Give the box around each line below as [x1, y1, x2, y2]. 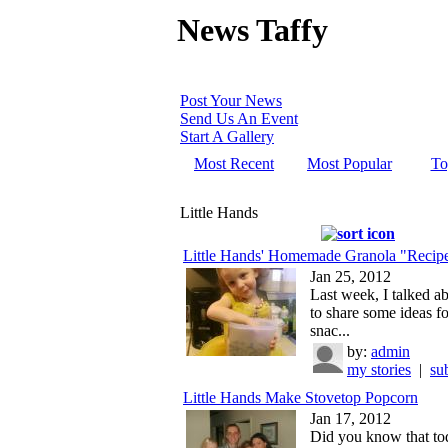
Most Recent [194, 154, 274, 172]
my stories [347, 360, 411, 378]
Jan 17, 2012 [310, 409, 391, 427]
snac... [310, 321, 350, 339]
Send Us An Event [180, 109, 298, 127]
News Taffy [177, 12, 328, 49]
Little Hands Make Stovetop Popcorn [183, 388, 418, 406]
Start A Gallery [180, 127, 274, 145]
